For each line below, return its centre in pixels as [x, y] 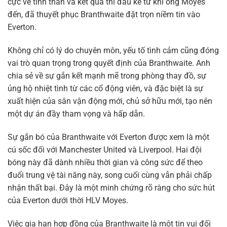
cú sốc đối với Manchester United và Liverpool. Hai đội [105, 149]
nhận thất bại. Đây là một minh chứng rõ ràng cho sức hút [111, 187]
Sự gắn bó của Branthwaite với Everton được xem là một [108, 137]
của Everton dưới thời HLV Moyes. [68, 200]
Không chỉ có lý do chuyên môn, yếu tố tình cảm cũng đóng [113, 51]
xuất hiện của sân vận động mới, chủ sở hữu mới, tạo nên [110, 101]
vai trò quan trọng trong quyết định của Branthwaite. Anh [109, 63]
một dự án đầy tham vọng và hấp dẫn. [76, 114]
